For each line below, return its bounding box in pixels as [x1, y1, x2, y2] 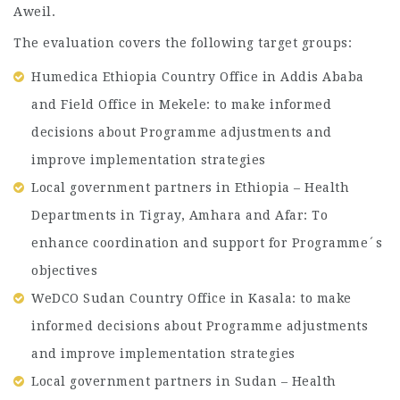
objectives [31, 263, 97, 278]
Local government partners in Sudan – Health [31, 374, 337, 388]
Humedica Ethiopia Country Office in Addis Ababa [31, 70, 364, 84]
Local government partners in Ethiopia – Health [31, 180, 349, 195]
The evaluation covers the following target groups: [13, 35, 352, 50]
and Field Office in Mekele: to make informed [31, 97, 331, 112]
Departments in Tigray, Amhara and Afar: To [31, 208, 328, 222]
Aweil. [13, 4, 55, 19]
